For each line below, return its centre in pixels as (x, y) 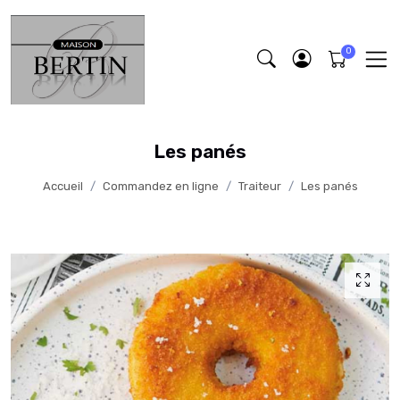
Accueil (62, 187)
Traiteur (259, 187)
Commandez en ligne (160, 187)
